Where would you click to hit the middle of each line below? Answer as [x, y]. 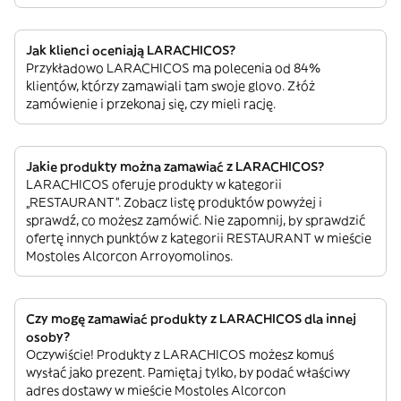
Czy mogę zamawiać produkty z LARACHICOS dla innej [191, 318]
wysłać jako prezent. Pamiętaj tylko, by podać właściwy [188, 372]
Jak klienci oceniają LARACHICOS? [131, 50]
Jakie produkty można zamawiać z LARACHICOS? [175, 166]
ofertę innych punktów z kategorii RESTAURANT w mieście [199, 238]
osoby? [48, 336]
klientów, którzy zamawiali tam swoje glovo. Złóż [171, 85]
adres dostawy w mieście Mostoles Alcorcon [156, 390]
